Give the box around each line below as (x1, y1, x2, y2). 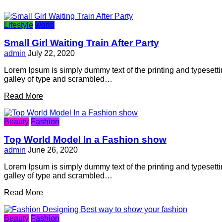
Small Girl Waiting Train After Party (4, 37, 159, 48)
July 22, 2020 (28, 49, 75, 57)
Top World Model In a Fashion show (4, 134, 166, 145)
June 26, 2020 (28, 145, 78, 154)
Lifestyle (4, 20, 33, 29)
